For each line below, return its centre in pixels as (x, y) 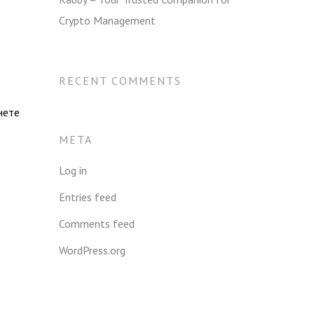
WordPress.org (93, 250)
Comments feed (97, 223)
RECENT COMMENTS (121, 80)
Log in (73, 170)
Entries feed (88, 197)
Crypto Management (108, 20)
